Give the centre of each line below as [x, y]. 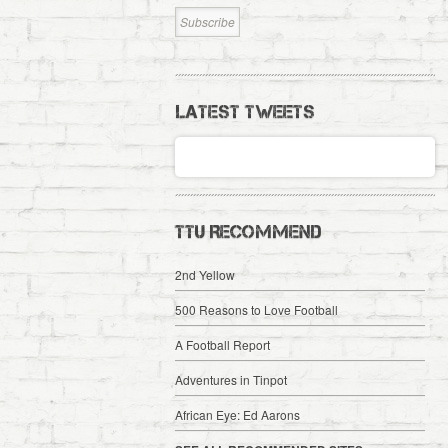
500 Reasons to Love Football [256, 309]
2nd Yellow [204, 274]
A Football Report [222, 344]
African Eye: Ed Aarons [237, 414]
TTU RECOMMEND [247, 232]
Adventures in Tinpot [230, 379]
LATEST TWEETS [244, 112]
